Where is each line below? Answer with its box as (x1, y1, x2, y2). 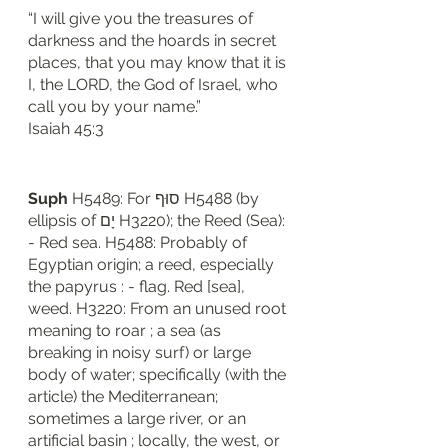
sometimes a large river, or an (28, 409, 250, 428)
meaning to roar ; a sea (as (28, 321, 225, 340)
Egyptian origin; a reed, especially (28, 255, 278, 274)
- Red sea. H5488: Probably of (28, 233, 251, 252)
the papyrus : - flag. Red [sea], (28, 277, 249, 296)
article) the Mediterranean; (28, 387, 222, 406)
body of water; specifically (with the (28, 365, 290, 384)
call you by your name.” (28, 97, 201, 116)
